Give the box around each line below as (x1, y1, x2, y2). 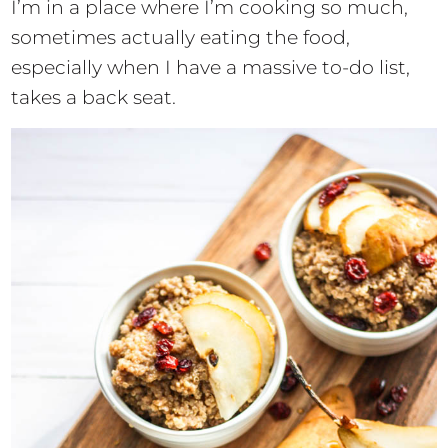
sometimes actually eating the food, (11, 25, 351, 49)
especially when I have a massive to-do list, (11, 55, 411, 79)
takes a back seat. (11, 85, 177, 109)
